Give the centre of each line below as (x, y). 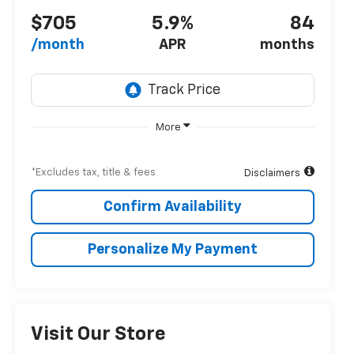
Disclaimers (272, 173)
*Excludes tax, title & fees (94, 172)
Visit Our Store (99, 335)
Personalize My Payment (173, 249)
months (287, 45)
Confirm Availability (173, 207)
